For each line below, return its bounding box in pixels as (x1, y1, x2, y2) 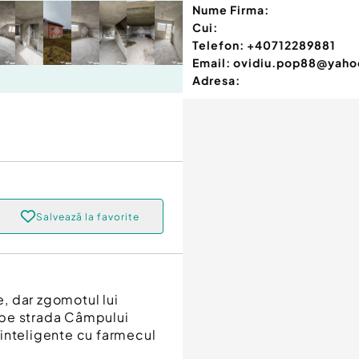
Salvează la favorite (35, 210, 139, 223)
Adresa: (192, 73, 240, 88)
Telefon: (192, 38, 244, 53)
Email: (192, 55, 231, 71)
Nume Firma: (192, 2, 269, 18)
